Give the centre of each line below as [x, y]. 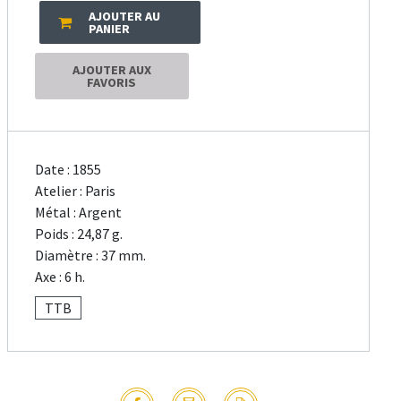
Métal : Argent [79, 213]
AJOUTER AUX [111, 70]
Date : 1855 [68, 170]
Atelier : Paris [76, 191]
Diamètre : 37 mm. [91, 256]
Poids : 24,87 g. [79, 234]
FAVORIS [112, 83]
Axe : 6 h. [60, 277]
